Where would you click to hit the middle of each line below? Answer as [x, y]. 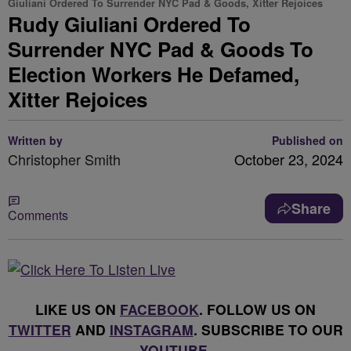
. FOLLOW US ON [257, 309]
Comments [38, 215]
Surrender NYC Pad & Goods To [161, 49]
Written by [35, 140]
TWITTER [40, 329]
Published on [308, 140]
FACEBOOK [159, 309]
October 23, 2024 [289, 159]
